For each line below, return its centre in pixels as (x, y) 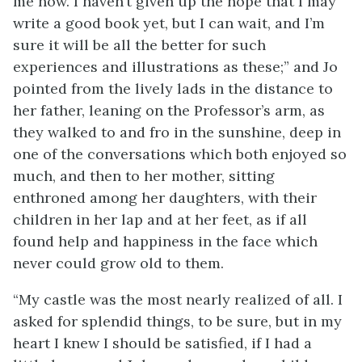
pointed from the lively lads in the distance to (173, 88)
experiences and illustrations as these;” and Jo (175, 67)
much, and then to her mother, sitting (144, 176)
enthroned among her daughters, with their (165, 198)
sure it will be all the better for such (139, 45)
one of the (50, 154)
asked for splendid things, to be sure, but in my (177, 321)
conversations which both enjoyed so (217, 154)
